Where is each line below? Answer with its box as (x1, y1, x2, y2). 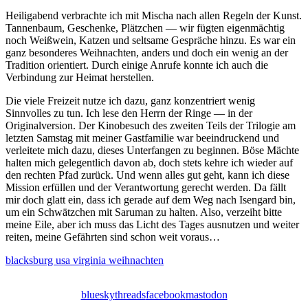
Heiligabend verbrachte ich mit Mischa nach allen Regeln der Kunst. (5, 9, 302, 21)
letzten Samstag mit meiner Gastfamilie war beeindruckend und (5, 131, 279, 144)
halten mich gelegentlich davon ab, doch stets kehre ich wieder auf (5, 156, 293, 168)
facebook (145, 288, 186, 300)
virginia (73, 254, 109, 266)
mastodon (185, 288, 228, 300)
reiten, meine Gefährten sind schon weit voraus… (5, 230, 220, 243)
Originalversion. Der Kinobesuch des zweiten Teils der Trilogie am (5, 119, 296, 131)
